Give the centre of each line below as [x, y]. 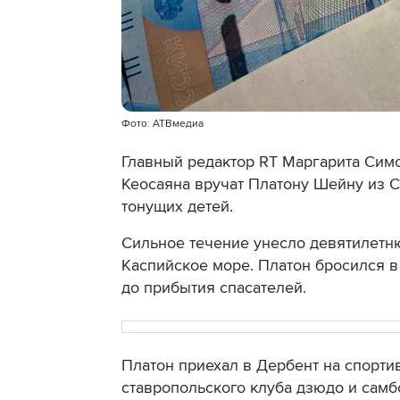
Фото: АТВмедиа [162, 124]
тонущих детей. [177, 207]
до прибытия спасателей [212, 288]
